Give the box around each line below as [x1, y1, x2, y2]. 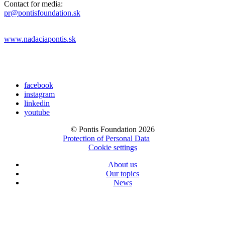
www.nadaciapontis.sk [4, 34, 76, 43]
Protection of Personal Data [63, 134, 150, 143]
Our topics [106, 169, 139, 178]
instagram [24, 89, 55, 98]
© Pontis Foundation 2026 [70, 125, 155, 134]
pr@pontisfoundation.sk [4, 8, 80, 17]
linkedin [24, 98, 50, 107]
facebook [24, 80, 53, 89]
